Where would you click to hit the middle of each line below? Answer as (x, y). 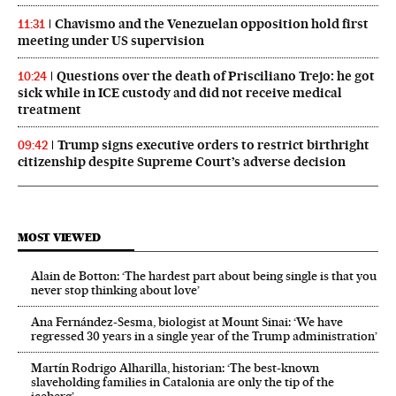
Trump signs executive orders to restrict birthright (213, 145)
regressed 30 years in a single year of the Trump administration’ (204, 335)
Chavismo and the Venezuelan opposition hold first (212, 23)
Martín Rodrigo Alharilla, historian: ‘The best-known (175, 367)
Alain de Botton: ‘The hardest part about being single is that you (204, 275)
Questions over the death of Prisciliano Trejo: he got (216, 76)
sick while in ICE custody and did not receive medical (180, 92)
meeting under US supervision (111, 40)
